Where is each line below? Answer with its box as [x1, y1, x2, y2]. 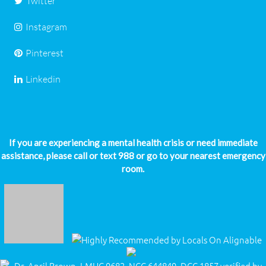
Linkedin [26, 73, 61, 85]
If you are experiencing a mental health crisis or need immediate [8, 137, 258, 148]
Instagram [26, 21, 68, 33]
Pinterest [26, 47, 64, 59]
